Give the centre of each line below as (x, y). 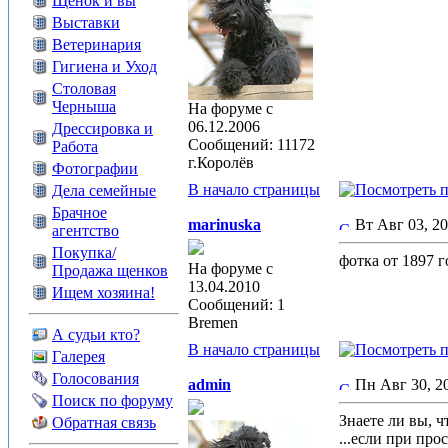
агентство (85, 230)
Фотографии (95, 168)
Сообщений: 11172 (251, 144)
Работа (75, 146)
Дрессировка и (102, 128)
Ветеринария (96, 44)
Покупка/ (84, 252)
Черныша (84, 106)
